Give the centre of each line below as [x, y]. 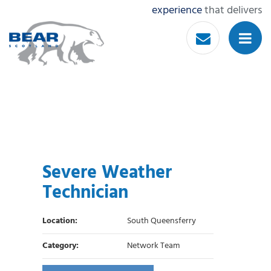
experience [177, 11]
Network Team [153, 246]
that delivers [232, 11]
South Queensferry [162, 221]
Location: [60, 221]
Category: [60, 246]
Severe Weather [107, 173]
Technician [85, 193]
